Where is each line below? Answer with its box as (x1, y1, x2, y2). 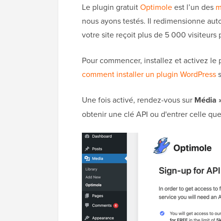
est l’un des (172, 1, 216, 13)
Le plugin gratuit (82, 1, 140, 13)
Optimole (140, 1, 172, 13)
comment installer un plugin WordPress (82, 69, 216, 80)
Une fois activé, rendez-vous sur (82, 94, 194, 106)
